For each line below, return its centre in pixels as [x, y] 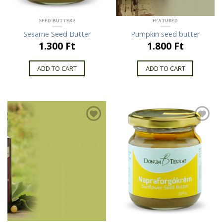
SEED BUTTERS [57, 20]
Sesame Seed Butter [57, 34]
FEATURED [165, 20]
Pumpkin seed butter [165, 34]
